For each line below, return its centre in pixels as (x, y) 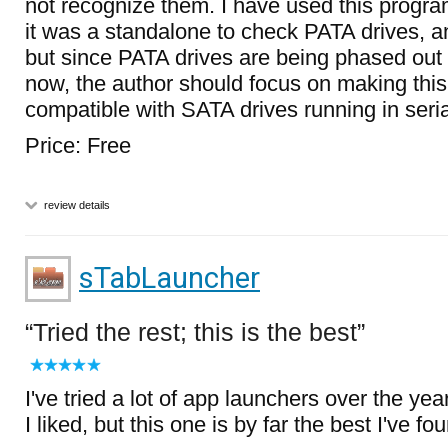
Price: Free (78, 145)
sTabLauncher (169, 278)
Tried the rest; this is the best (195, 332)
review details (75, 205)
